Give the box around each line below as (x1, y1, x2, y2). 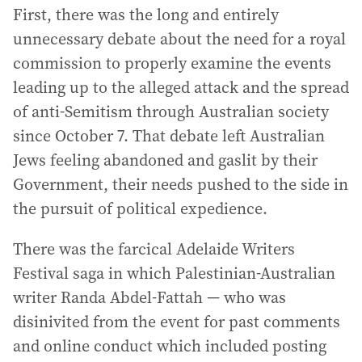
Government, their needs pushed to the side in (13, 173, 348, 196)
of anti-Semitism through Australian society (13, 100, 329, 123)
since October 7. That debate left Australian (13, 124, 325, 147)
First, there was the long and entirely (13, 3, 279, 26)
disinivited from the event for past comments (13, 310, 340, 333)
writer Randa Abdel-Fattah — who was (13, 286, 286, 309)
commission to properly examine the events (13, 52, 331, 74)
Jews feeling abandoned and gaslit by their (13, 149, 318, 171)
